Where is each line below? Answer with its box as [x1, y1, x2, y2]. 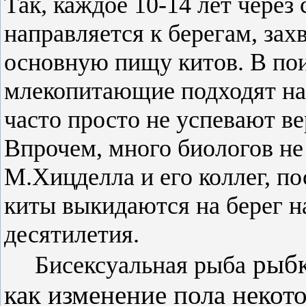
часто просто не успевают [4, 106, 281, 134]
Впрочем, [4, 135, 109, 163]
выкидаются [62, 192, 190, 220]
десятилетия [4, 221, 133, 249]
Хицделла [32, 163, 135, 191]
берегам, [162, 20, 264, 48]
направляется [4, 20, 150, 48]
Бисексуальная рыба [35, 251, 246, 279]
